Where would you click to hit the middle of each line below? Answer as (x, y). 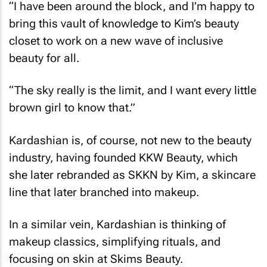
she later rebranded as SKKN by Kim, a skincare (132, 175)
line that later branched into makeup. (104, 192)
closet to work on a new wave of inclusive (116, 41)
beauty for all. (44, 58)
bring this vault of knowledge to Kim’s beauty (124, 23)
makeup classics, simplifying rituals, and (115, 242)
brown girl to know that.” (72, 108)
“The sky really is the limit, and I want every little (133, 91)
